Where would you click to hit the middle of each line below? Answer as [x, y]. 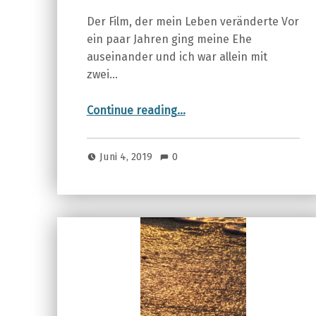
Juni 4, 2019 [128, 157]
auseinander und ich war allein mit [177, 57]
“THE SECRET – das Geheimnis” [206, 104]
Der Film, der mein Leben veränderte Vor [193, 22]
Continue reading [132, 111]
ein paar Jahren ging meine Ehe [169, 39]
